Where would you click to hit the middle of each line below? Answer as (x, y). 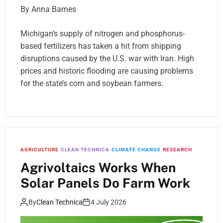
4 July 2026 (109, 202)
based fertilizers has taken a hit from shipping (101, 46)
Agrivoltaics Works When (98, 167)
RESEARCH (177, 149)
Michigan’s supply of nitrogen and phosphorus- (103, 33)
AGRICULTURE (40, 149)
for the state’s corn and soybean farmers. (92, 83)
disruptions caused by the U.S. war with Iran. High (107, 58)
